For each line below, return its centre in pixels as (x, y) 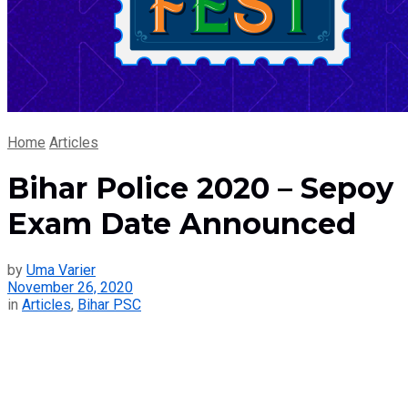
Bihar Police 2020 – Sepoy (200, 189)
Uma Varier (61, 270)
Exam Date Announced (182, 224)
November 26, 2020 (70, 287)
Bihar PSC (109, 304)
